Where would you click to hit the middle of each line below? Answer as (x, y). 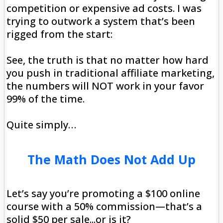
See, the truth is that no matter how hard (108, 60)
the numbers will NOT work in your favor (105, 86)
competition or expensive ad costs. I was (104, 8)
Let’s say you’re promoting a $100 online (103, 194)
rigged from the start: (61, 34)
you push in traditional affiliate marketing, (111, 73)
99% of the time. (47, 99)
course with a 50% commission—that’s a (104, 207)
